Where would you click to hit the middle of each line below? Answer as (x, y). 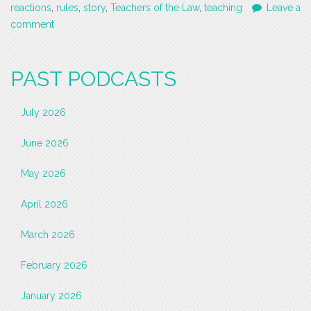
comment (32, 25)
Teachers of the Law (155, 8)
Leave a (284, 8)
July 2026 (43, 113)
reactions (31, 8)
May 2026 (43, 174)
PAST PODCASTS (93, 79)
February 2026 (54, 266)
